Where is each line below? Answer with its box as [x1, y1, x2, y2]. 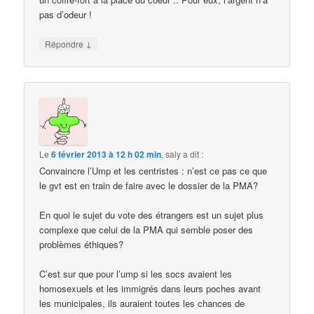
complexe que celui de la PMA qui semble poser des [39, 222, 254, 236]
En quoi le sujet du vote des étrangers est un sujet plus [39, 207, 264, 221]
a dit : [183, 147, 204, 160]
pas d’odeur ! [39, 8, 93, 22]
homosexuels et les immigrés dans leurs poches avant [39, 282, 261, 296]
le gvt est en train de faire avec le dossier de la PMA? [39, 178, 259, 192]
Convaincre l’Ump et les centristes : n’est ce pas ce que [39, 163, 268, 177]
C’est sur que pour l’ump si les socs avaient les [39, 267, 233, 281]
